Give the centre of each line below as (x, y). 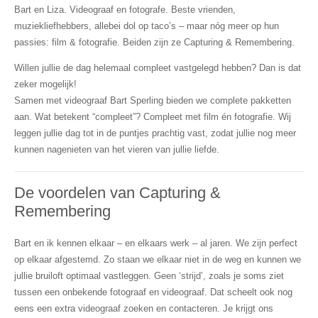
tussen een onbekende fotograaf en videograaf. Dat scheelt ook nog (153, 292)
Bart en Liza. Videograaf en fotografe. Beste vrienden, (125, 10)
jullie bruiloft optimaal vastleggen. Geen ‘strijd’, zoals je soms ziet (149, 275)
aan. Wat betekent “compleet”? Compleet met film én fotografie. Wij (152, 117)
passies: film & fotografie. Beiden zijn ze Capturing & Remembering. (154, 43)
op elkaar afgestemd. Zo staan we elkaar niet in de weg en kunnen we (157, 259)
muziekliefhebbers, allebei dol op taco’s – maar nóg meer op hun (146, 26)
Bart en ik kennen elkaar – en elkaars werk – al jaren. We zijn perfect (155, 243)
